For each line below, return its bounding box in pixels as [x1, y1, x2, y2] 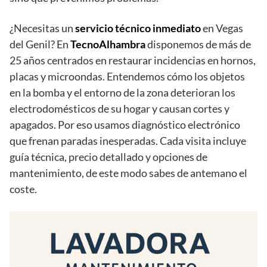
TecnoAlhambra [70, 38, 145, 51]
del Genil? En [10, 38, 70, 51]
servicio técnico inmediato [75, 21, 201, 35]
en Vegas [201, 21, 243, 35]
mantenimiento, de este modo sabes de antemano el [10, 166, 247, 180]
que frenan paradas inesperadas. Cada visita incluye [10, 134, 246, 148]
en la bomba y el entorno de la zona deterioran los [10, 86, 235, 100]
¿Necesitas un [10, 21, 75, 35]
